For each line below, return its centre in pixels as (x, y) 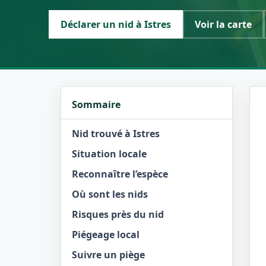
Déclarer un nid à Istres (116, 24)
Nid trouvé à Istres (116, 134)
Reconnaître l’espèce (120, 174)
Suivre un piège (108, 255)
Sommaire (96, 104)
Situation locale (109, 154)
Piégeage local (106, 235)
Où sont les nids (110, 194)
